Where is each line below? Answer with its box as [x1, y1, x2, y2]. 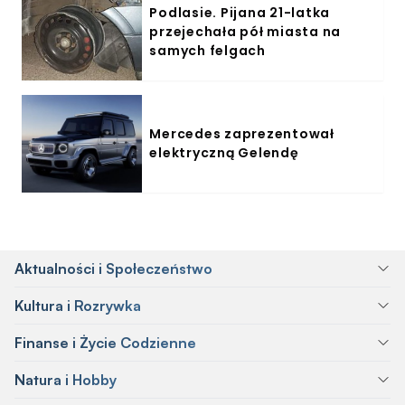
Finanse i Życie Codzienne [14, 334, 196, 352]
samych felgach [149, 41, 266, 60]
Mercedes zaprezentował [149, 125, 334, 143]
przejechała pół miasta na [149, 22, 342, 41]
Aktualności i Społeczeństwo [14, 259, 212, 278]
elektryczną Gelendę [149, 144, 299, 162]
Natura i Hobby [14, 371, 117, 389]
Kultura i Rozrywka [14, 297, 141, 315]
